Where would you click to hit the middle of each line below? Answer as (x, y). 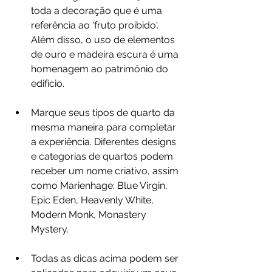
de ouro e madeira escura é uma (106, 55)
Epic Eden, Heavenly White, (93, 200)
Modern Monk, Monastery (90, 215)
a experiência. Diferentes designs (105, 142)
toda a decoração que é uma (98, 11)
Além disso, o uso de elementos (104, 40)
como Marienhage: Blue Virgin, (100, 186)
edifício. (48, 84)
